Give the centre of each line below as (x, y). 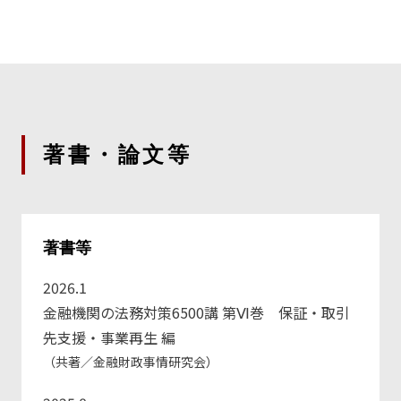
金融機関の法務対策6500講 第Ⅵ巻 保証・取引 (196, 313)
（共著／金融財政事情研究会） (131, 362)
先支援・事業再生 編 (109, 338)
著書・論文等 (118, 154)
